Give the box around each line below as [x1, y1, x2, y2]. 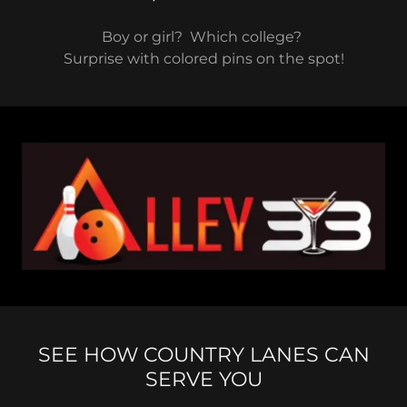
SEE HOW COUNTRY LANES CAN [37, 342, 370, 367]
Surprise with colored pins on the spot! [63, 50, 344, 67]
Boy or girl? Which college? [102, 28, 305, 45]
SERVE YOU [144, 366, 263, 392]
